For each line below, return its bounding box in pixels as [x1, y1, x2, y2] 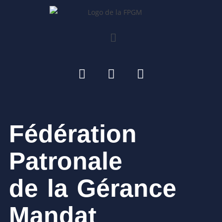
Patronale [8, 147, 122, 175]
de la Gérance [8, 174, 176, 203]
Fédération [8, 120, 137, 148]
